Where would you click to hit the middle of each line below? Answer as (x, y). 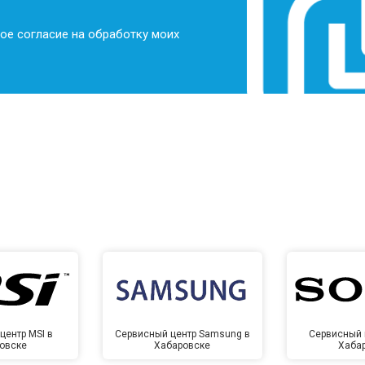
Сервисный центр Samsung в (182, 334)
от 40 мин (257, 17)
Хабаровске (182, 345)
